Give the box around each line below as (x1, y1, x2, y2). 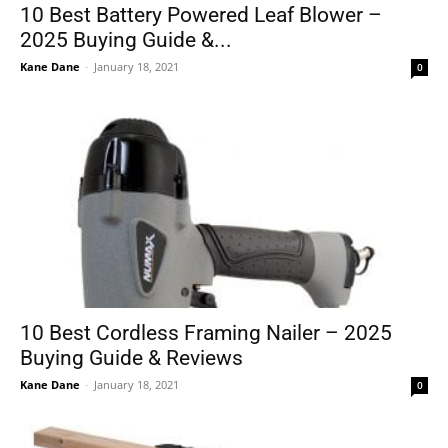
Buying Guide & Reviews (20, 346, 243, 371)
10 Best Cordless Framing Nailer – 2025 (20, 321, 392, 346)
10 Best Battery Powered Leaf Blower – (20, 2, 382, 27)
